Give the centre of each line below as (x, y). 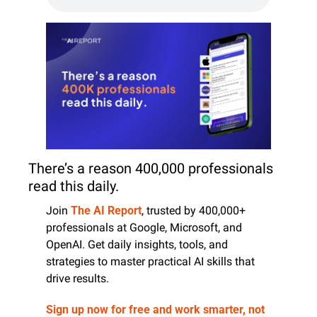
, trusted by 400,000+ (194, 210)
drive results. (77, 278)
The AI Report (106, 210)
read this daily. (75, 186)
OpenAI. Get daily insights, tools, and (137, 244)
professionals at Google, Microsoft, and (144, 227)
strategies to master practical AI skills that (150, 261)
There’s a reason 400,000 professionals (151, 168)
